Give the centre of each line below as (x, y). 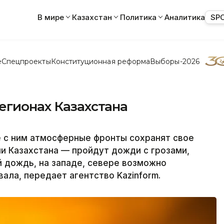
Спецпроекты (26, 61)
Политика (138, 17)
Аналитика (185, 17)
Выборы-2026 (175, 61)
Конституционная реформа (100, 61)
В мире (51, 17)
